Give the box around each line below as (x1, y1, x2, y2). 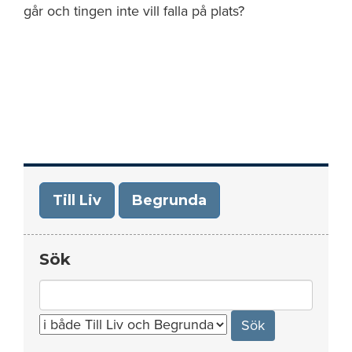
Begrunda (132, 192, 207, 209)
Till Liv (53, 192, 101, 209)
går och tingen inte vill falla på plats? (24, 2, 244, 20)
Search (38, 280, 82, 298)
